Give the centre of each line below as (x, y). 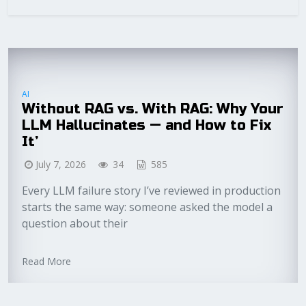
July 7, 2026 (60, 164)
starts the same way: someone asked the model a (147, 207)
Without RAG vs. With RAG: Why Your (153, 109)
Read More (46, 261)
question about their (75, 223)
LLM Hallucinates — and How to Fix (147, 125)
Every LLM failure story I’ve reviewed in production (151, 191)
